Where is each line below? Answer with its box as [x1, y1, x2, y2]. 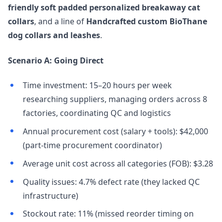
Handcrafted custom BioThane [86, 16, 207, 27]
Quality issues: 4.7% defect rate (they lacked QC [22, 176, 200, 187]
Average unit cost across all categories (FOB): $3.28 [22, 158, 213, 169]
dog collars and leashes [8, 30, 100, 41]
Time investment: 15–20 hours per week [22, 80, 172, 91]
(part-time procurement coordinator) [22, 140, 162, 151]
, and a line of [34, 16, 86, 27]
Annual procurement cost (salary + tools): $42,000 [22, 126, 208, 137]
